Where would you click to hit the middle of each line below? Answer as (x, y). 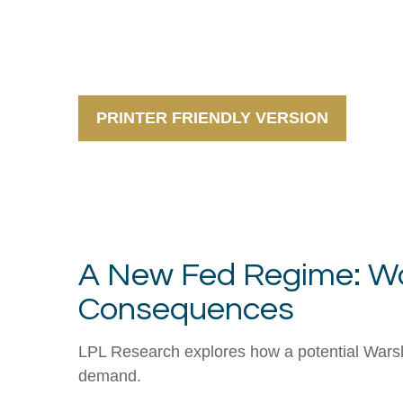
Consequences (186, 310)
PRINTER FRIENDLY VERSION (212, 118)
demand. (110, 376)
